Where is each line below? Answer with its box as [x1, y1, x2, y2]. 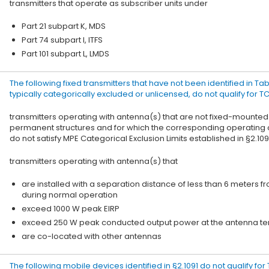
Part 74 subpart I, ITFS [22, 34, 103, 46]
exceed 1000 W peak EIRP [22, 203, 119, 214]
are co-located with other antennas [22, 231, 162, 242]
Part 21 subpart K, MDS [22, 20, 106, 32]
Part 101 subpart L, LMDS [22, 48, 109, 59]
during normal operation [22, 189, 118, 201]
